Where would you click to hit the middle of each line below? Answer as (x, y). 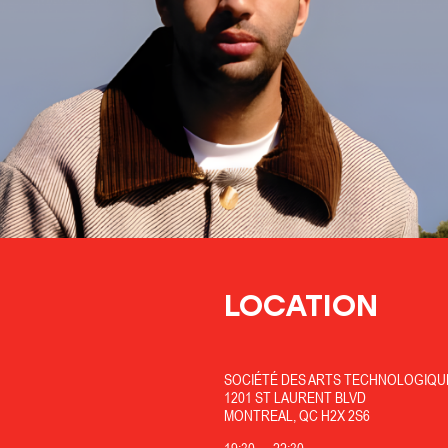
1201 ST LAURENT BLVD (294, 397)
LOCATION (300, 305)
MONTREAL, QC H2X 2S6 (296, 415)
